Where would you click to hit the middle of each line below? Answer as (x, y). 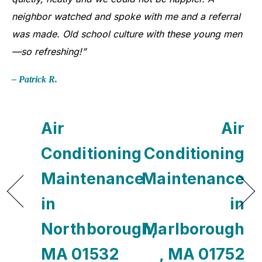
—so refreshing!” (49, 52)
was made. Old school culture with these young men (127, 34)
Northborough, (99, 229)
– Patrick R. (35, 80)
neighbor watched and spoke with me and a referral (126, 17)
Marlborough (194, 229)
